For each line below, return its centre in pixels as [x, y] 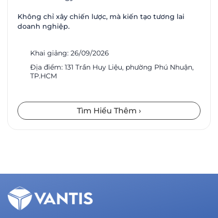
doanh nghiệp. [44, 26]
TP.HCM [44, 76]
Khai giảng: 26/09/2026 [70, 53]
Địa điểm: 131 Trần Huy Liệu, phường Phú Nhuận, [112, 67]
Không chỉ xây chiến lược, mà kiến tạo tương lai [101, 16]
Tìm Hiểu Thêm [108, 110]
